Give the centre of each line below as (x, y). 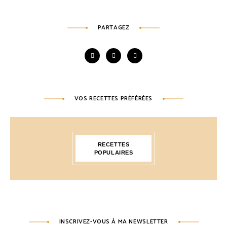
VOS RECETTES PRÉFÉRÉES (113, 99)
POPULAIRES (113, 153)
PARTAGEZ (113, 28)
